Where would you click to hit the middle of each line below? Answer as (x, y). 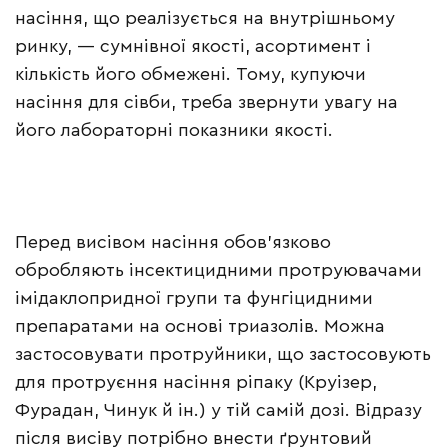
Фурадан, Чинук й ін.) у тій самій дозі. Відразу (218, 410)
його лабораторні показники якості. (174, 130)
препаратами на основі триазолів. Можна (200, 326)
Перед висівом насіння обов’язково (173, 242)
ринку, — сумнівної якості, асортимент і (193, 46)
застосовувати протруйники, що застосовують (223, 354)
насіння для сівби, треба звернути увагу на (206, 102)
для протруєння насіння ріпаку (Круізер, (196, 382)
